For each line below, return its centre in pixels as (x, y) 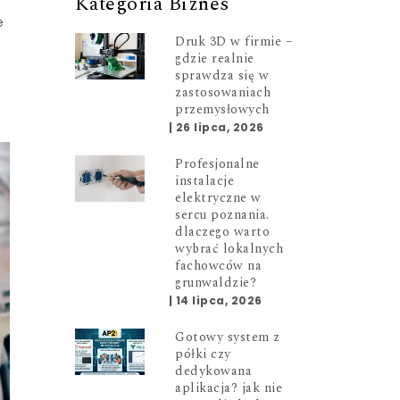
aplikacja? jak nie (229, 387)
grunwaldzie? (216, 282)
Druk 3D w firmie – (234, 41)
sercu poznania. (222, 214)
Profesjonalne (217, 163)
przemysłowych (222, 109)
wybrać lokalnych (229, 248)
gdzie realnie (215, 58)
